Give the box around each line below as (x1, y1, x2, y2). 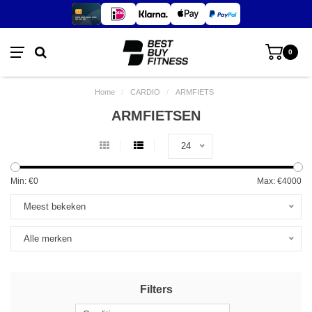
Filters (139, 283, 173, 295)
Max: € (257, 176, 282, 186)
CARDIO (130, 88, 160, 96)
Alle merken (24, 234, 72, 244)
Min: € (10, 176, 33, 186)
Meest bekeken (24, 202, 86, 212)
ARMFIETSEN (111, 108, 201, 123)
